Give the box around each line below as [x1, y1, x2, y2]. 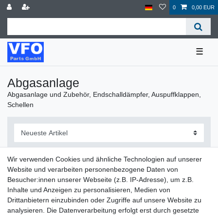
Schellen [7, 100, 34, 109]
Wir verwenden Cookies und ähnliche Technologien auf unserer [7, 155, 202, 163]
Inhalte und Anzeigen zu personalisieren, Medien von [7, 186, 170, 194]
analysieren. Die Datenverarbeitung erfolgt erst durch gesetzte [7, 206, 199, 214]
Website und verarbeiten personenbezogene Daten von [7, 165, 178, 173]
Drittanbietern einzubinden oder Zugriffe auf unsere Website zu [7, 196, 201, 204]
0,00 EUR [192, 4, 215, 10]
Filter [24, 175, 41, 183]
